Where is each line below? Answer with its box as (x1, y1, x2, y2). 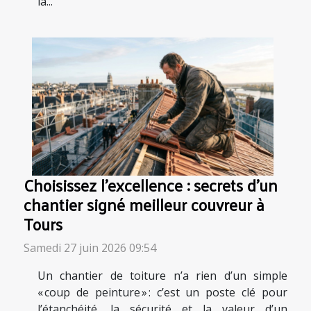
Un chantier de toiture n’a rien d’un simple (37, 267, 287, 283)
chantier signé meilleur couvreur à (24, 189, 264, 219)
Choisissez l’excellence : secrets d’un (24, 169, 278, 200)
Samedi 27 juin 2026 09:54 (24, 239, 156, 255)
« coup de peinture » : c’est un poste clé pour (37, 284, 287, 300)
